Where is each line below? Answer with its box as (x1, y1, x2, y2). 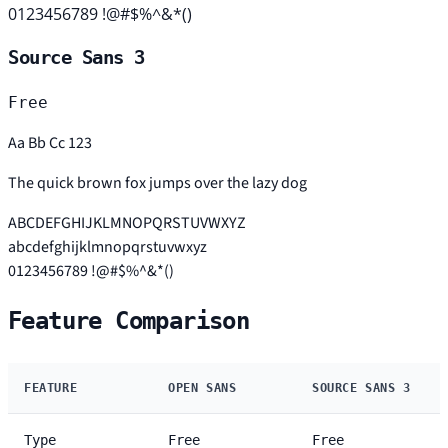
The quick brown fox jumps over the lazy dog (8, 172, 307, 195)
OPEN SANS (168, 381, 237, 396)
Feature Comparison (8, 307, 250, 336)
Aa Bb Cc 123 (8, 132, 92, 155)
